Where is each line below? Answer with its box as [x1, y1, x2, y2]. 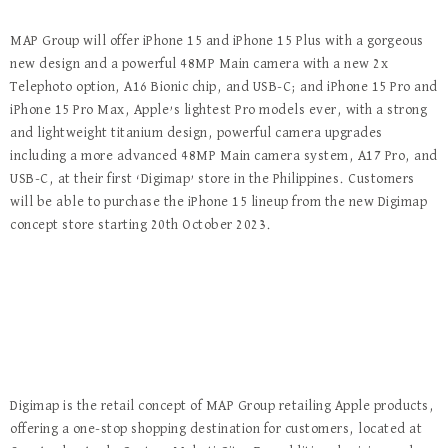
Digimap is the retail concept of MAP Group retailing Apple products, [10, 399, 434, 413]
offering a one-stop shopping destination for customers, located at [10, 422, 422, 436]
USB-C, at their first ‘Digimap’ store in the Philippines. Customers [10, 172, 415, 186]
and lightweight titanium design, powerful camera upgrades [10, 126, 383, 140]
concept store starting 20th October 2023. [10, 218, 272, 232]
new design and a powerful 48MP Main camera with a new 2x [10, 57, 388, 71]
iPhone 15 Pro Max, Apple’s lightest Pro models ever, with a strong [10, 103, 427, 117]
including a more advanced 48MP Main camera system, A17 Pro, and [10, 149, 438, 163]
